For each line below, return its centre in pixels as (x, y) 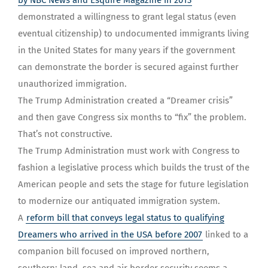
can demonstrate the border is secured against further (128, 67)
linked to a (226, 235)
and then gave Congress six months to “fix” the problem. (132, 118)
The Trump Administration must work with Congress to (129, 151)
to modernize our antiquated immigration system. (119, 201)
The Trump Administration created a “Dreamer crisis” (125, 101)
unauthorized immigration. (72, 84)
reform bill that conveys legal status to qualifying (125, 218)
